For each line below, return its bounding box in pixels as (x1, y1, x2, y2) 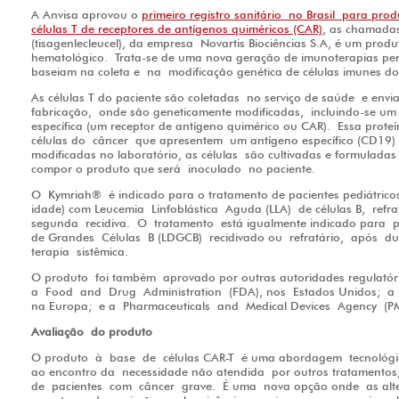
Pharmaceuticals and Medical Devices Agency (123, 298, 377, 313)
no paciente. (241, 161, 322, 176)
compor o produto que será (31, 161, 188, 176)
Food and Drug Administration (45, 284, 222, 299)
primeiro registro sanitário (142, 7, 281, 22)
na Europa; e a (31, 298, 123, 313)
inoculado (188, 161, 241, 176)
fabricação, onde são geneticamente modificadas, (31, 104, 311, 119)
